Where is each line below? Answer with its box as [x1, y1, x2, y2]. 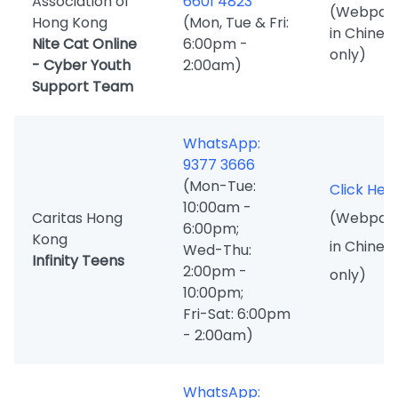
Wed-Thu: [183, 240, 251, 260]
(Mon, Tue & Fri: [183, 12, 289, 33]
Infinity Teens [32, 251, 124, 271]
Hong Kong [32, 12, 107, 33]
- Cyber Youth [32, 55, 131, 76]
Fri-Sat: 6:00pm [183, 304, 291, 324]
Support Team [32, 76, 133, 97]
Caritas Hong [32, 208, 123, 228]
